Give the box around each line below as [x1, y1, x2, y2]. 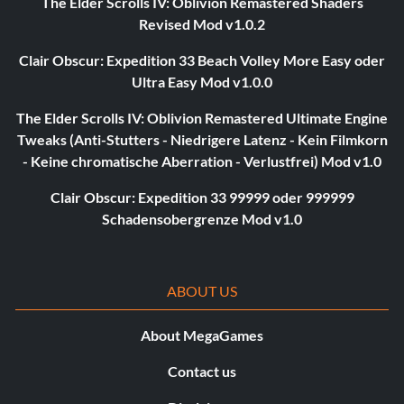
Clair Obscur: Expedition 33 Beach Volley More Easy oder [19, 51, 385, 69]
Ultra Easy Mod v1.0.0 [132, 73, 272, 91]
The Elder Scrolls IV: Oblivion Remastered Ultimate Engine [16, 109, 388, 127]
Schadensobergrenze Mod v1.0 [102, 210, 302, 228]
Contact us [168, 363, 236, 381]
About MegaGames [141, 326, 263, 344]
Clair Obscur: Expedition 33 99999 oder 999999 [50, 188, 354, 207]
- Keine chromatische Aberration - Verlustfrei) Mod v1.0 [23, 152, 381, 170]
